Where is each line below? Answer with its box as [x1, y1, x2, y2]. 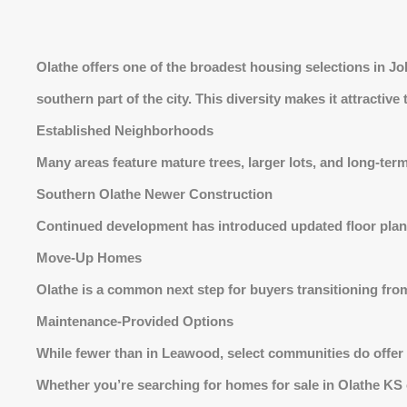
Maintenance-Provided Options [36, 313, 233, 329]
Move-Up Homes [36, 250, 142, 265]
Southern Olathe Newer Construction [36, 186, 273, 202]
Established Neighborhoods [36, 123, 213, 138]
